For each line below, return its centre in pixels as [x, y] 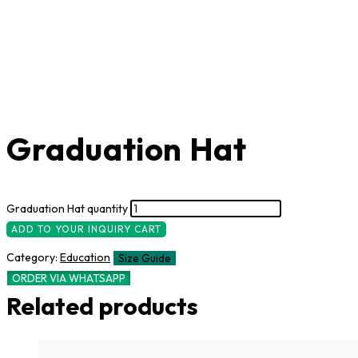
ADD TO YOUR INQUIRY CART [86, 229]
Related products [102, 306]
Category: [33, 258]
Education [85, 258]
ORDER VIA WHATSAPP [69, 278]
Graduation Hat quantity [67, 209]
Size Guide [145, 258]
